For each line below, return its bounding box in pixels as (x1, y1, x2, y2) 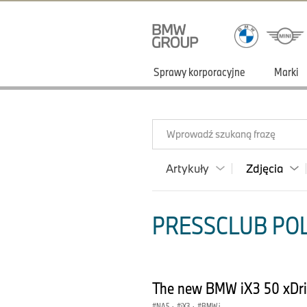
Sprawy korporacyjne (153, 64, 245, 79)
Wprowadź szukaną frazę (167, 127, 275, 140)
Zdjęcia (246, 161, 283, 175)
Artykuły (166, 161, 209, 175)
